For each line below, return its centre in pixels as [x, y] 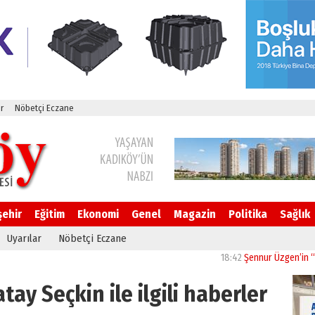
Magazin [195, 214]
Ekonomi [98, 214]
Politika [248, 214]
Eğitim [50, 214]
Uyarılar [24, 238]
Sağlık [295, 214]
